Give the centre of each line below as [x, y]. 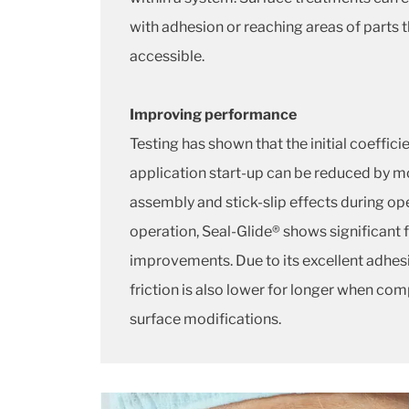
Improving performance [213, 115]
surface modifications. [205, 319]
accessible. [167, 56]
